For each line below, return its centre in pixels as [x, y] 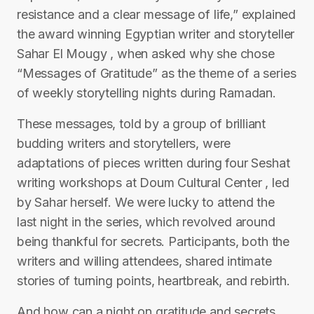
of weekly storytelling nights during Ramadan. [146, 93]
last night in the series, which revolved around [146, 222]
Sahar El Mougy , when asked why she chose [146, 54]
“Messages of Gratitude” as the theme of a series [157, 73]
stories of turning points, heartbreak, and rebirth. [153, 281]
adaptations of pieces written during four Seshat [153, 163]
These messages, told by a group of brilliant [142, 124]
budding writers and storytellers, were [124, 143]
